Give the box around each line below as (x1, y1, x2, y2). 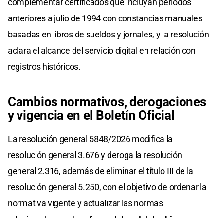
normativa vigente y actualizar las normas (8, 198, 163, 208)
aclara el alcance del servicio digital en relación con (8, 45, 196, 55)
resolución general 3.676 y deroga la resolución (8, 149, 182, 160)
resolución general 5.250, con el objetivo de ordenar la (8, 182, 207, 192)
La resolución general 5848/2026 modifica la (8, 133, 173, 144)
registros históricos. (8, 61, 81, 72)
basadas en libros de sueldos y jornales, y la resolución (8, 29, 209, 39)
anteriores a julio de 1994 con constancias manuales (8, 13, 202, 23)
